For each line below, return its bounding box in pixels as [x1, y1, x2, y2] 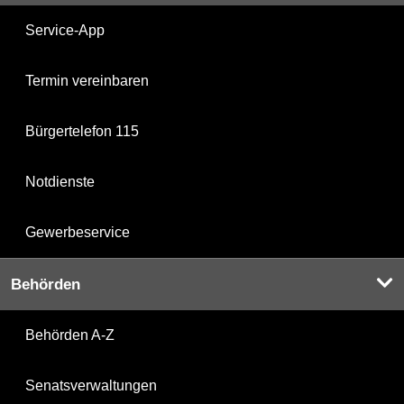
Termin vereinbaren [25, 73, 149, 89]
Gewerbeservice [25, 225, 130, 241]
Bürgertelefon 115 [25, 124, 139, 140]
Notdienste [25, 174, 95, 190]
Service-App [25, 23, 105, 39]
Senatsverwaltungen [25, 378, 157, 394]
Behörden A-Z [25, 327, 115, 344]
